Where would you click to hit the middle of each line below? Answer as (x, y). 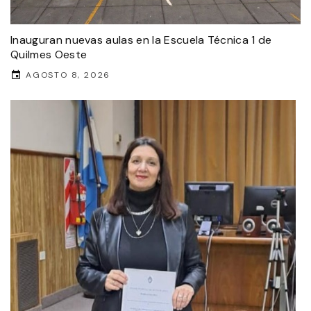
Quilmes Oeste (49, 54)
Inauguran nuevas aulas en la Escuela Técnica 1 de (141, 40)
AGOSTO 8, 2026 (68, 75)
